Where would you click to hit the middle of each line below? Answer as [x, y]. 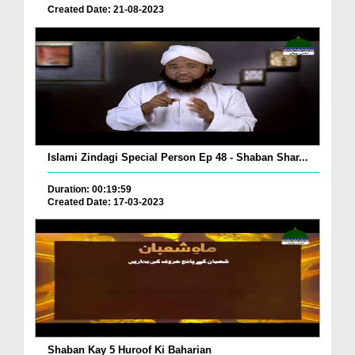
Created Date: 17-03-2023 [106, 202]
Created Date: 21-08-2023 [106, 10]
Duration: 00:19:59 [90, 189]
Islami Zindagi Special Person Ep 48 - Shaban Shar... [178, 157]
